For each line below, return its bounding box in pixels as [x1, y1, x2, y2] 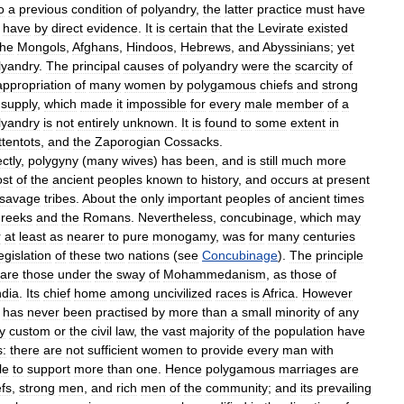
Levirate [258, 20, 304, 35]
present [326, 171, 370, 187]
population [274, 323, 334, 338]
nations [128, 247, 170, 262]
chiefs [260, 77, 293, 92]
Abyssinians [262, 39, 330, 54]
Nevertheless [138, 209, 213, 225]
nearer [67, 228, 105, 243]
